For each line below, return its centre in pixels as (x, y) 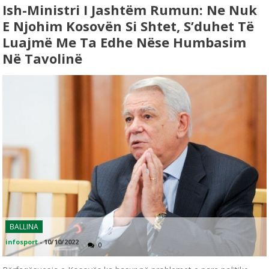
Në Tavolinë (43, 58)
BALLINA (24, 227)
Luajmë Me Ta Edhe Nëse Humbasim (125, 42)
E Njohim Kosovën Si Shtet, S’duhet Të (128, 26)
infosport (22, 242)
